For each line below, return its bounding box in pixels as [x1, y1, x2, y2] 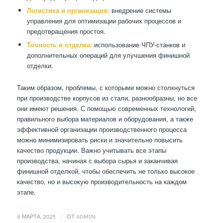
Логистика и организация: [26, 5, 110, 15]
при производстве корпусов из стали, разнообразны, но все [16, 93, 197, 103]
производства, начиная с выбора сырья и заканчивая [16, 156, 178, 166]
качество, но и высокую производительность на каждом [16, 177, 187, 187]
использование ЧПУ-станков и [92, 40, 185, 50]
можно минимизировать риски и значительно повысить [16, 135, 183, 145]
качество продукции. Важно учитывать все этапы [16, 145, 166, 155]
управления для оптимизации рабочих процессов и [26, 16, 181, 26]
